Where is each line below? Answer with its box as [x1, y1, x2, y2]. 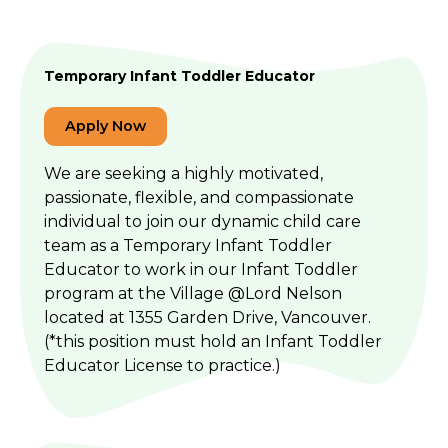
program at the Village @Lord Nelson [44, 284, 342, 303]
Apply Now [65, 117, 146, 135]
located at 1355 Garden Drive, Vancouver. [44, 308, 371, 327]
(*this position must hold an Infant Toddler [44, 332, 382, 351]
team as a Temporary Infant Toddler [44, 236, 332, 255]
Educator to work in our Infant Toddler [44, 260, 358, 279]
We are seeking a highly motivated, [44, 164, 323, 183]
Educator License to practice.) [44, 356, 281, 375]
